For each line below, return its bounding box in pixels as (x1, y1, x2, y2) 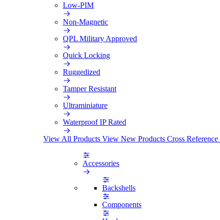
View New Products (102, 134, 167, 143)
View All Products (43, 134, 102, 143)
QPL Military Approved (63, 34, 137, 43)
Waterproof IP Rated (63, 117, 126, 126)
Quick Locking (63, 51, 110, 59)
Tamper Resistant (63, 84, 116, 93)
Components (102, 200, 141, 209)
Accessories (82, 159, 119, 167)
